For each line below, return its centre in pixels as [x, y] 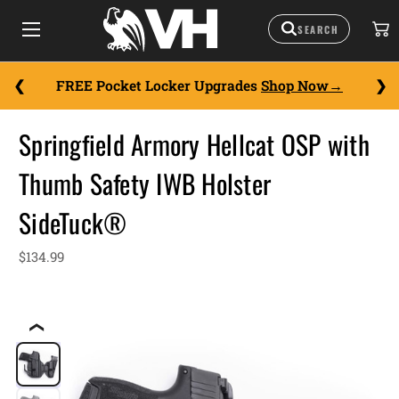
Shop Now [295, 85]
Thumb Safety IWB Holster [145, 183]
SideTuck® [73, 223]
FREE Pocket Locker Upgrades [159, 85]
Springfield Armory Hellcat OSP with [194, 144]
